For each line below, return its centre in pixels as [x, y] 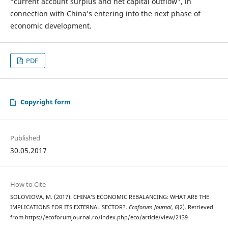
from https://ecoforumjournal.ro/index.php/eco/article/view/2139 [99, 218]
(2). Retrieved [195, 207]
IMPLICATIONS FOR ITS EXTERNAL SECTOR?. [69, 207]
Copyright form [45, 102]
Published [25, 138]
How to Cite [28, 184]
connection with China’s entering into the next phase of [105, 13]
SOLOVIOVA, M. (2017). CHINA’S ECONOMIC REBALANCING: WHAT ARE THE [109, 197]
